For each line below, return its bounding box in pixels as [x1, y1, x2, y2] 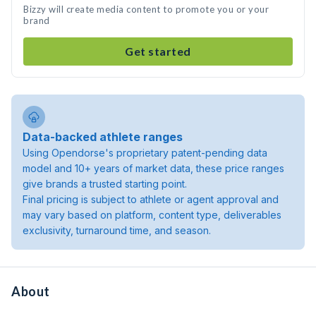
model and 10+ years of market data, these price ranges [23, 162, 284, 174]
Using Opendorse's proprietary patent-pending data [23, 147, 267, 159]
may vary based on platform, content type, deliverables [23, 209, 281, 221]
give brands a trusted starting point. [23, 178, 187, 190]
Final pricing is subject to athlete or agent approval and [23, 193, 279, 205]
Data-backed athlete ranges [23, 130, 183, 144]
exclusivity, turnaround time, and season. [23, 224, 211, 236]
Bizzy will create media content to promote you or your [23, 4, 269, 15]
